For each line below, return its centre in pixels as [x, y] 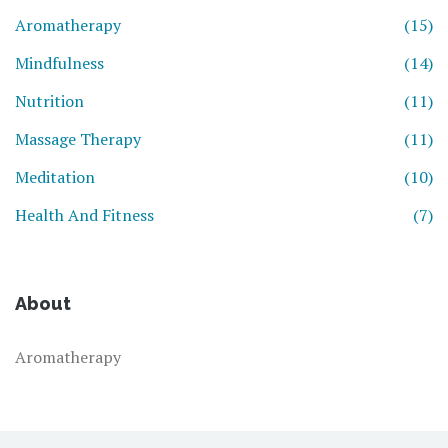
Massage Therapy [78, 139]
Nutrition [49, 101]
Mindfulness [59, 63]
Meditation [55, 177]
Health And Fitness [84, 215]
